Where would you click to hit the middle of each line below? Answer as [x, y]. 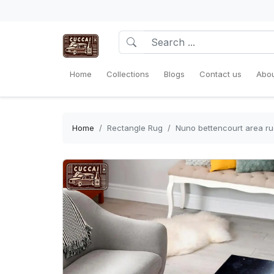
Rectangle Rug [135, 128]
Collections [128, 74]
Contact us [220, 74]
